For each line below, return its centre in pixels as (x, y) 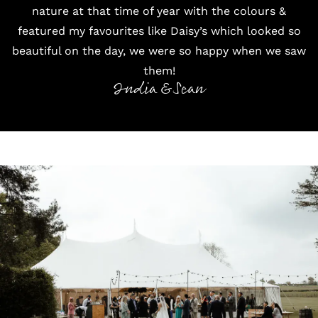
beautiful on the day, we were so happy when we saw (159, 51)
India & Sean (159, 89)
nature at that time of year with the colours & (159, 11)
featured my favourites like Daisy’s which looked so (159, 31)
